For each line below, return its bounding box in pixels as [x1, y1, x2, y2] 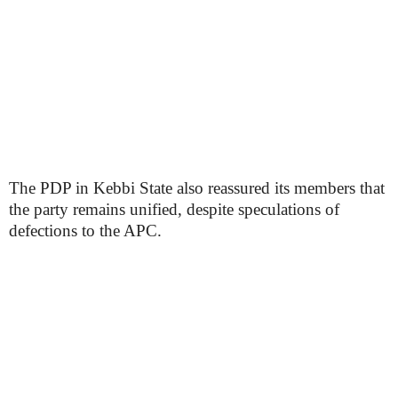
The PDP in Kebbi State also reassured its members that [9, 179, 385, 197]
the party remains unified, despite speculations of [9, 200, 339, 219]
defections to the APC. [9, 221, 162, 240]
